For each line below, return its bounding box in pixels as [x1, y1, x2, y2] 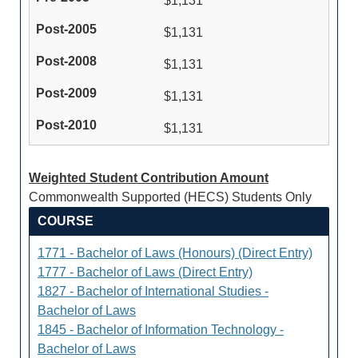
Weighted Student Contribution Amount [29, 171, 268, 185]
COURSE [38, 214, 93, 228]
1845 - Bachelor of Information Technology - [38, 323, 284, 336]
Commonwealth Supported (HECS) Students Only [29, 190, 312, 204]
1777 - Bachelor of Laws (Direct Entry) [38, 265, 253, 279]
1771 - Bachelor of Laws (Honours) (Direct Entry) [38, 246, 312, 260]
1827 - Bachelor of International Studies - [38, 284, 268, 298]
